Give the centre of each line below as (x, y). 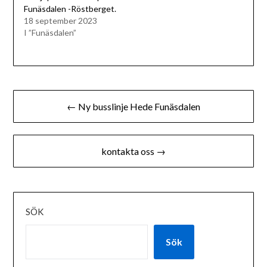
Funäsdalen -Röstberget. (70, 9)
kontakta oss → (133, 151)
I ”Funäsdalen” (50, 33)
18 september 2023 (60, 21)
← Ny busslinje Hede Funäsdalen (133, 106)
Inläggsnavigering (70, 95)
